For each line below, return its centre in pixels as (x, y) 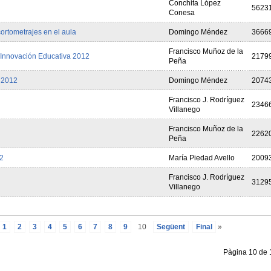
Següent (171, 227)
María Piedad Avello (201, 158)
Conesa (181, 13)
